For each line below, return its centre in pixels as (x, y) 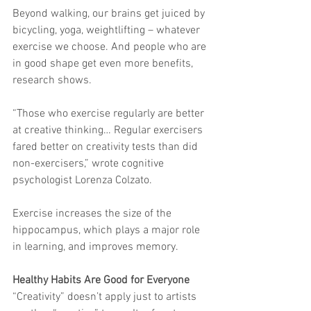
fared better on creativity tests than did (107, 148)
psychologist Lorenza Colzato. (82, 181)
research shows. (52, 81)
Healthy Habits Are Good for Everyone (101, 281)
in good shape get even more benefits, (104, 64)
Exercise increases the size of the (93, 214)
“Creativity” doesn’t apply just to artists (106, 297)
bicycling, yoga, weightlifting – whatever (108, 31)
